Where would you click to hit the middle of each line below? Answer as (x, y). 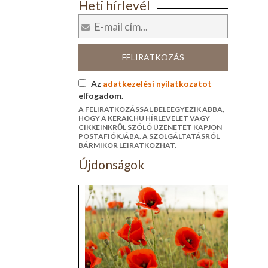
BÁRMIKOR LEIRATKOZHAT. (127, 145)
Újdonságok (111, 165)
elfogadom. (100, 96)
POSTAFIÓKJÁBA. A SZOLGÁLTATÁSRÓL (149, 136)
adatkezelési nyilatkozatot (157, 84)
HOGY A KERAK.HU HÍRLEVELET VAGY (144, 118)
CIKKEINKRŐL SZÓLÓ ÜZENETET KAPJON (150, 127)
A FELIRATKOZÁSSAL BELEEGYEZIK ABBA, (151, 109)
